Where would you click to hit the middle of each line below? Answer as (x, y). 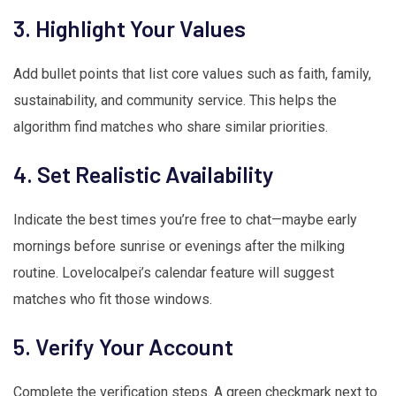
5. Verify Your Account (123, 346)
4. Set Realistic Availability (144, 174)
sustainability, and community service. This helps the (175, 101)
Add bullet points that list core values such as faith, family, (192, 74)
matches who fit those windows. (113, 300)
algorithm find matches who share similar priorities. (171, 127)
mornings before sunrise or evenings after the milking (179, 247)
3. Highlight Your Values (129, 28)
